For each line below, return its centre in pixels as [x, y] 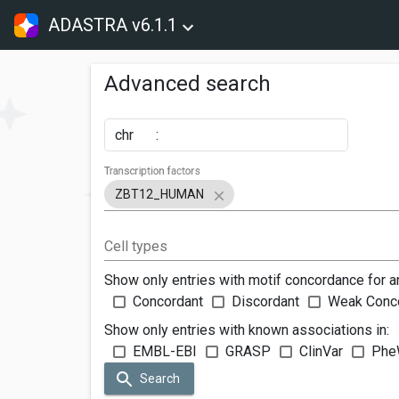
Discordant [265, 301]
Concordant [168, 301]
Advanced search [187, 84]
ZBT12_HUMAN [159, 194]
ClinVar [321, 351]
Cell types [136, 246]
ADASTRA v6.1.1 [113, 25]
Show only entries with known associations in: [247, 330]
